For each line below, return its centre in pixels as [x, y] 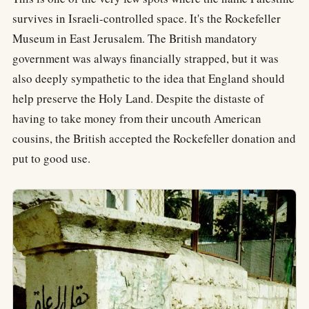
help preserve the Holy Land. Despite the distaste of [138, 99]
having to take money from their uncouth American [137, 119]
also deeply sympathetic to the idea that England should [149, 79]
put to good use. [51, 159]
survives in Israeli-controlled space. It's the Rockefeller [147, 19]
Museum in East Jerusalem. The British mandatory [135, 39]
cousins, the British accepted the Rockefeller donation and [154, 139]
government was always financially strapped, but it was [146, 59]
